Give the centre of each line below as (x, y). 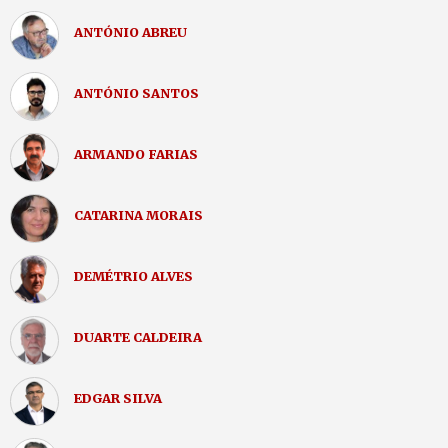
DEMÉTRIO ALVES (133, 275)
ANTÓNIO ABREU (130, 31)
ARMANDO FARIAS (136, 153)
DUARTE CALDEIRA (138, 336)
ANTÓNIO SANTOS (136, 92)
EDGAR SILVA (118, 397)
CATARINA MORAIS (138, 214)
